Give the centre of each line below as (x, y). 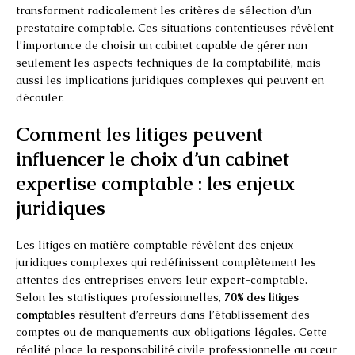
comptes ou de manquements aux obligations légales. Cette (172, 332)
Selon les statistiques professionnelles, (120, 297)
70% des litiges (261, 297)
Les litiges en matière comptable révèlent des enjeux (155, 244)
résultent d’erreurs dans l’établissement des (193, 314)
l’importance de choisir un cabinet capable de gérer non (162, 45)
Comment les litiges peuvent (139, 134)
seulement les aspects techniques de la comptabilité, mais (168, 62)
